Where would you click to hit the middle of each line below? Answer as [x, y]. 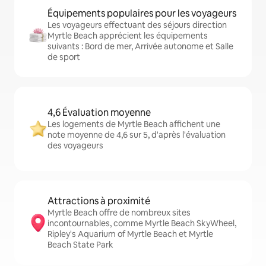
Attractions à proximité [99, 201]
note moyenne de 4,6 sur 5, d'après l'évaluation [137, 135]
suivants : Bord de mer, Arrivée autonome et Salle [140, 46]
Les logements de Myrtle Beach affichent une [134, 124]
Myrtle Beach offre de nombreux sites [119, 213]
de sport [64, 57]
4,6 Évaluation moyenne [99, 113]
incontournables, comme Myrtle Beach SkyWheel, [142, 223]
